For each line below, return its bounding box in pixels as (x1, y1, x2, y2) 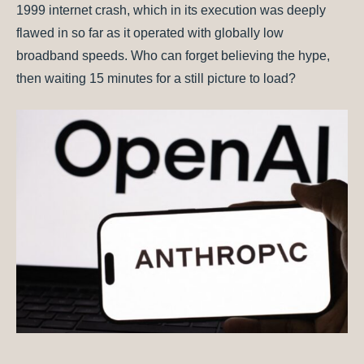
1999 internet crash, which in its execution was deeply (16, 3, 326, 18)
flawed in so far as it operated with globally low (16, 26, 284, 41)
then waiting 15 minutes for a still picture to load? (16, 71, 296, 86)
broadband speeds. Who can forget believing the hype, (16, 49, 330, 63)
